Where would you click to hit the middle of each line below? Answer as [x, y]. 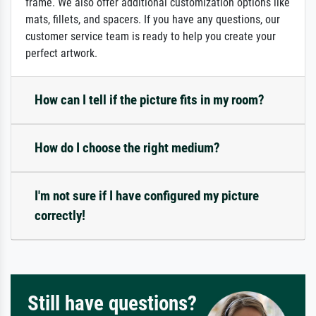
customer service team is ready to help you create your [151, 37]
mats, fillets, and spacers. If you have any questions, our [153, 20]
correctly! [60, 216]
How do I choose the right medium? [127, 148]
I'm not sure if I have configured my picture [147, 196]
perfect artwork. [61, 54]
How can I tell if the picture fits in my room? [150, 100]
